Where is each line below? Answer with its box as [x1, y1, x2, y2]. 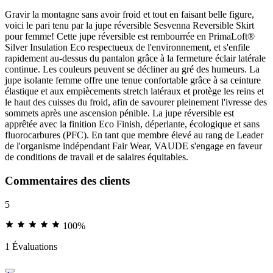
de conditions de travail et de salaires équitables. [5, 152, 188, 163]
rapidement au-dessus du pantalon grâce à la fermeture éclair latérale [5, 53, 266, 64]
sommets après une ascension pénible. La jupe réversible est [5, 108, 234, 119]
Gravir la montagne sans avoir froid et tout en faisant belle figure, [5, 9, 254, 20]
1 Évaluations [5, 241, 57, 252]
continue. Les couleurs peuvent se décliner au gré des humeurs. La [5, 64, 260, 75]
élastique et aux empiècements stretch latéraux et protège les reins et [5, 86, 264, 97]
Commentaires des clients [5, 174, 130, 187]
